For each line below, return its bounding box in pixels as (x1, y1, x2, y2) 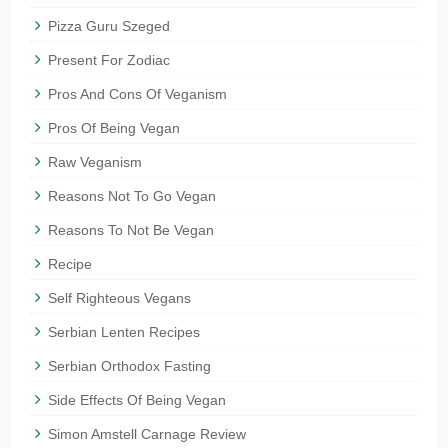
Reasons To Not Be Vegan (47, 222, 214, 239)
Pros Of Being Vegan (47, 120, 180, 137)
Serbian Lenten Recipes (47, 324, 200, 341)
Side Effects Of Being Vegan (47, 392, 226, 409)
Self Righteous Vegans (47, 290, 191, 307)
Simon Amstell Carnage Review (47, 426, 246, 443)
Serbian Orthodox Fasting (47, 358, 211, 375)
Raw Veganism (47, 154, 142, 171)
